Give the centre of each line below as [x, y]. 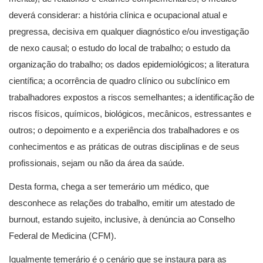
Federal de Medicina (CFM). [63, 236]
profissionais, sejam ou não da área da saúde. [97, 163]
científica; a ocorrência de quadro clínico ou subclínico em [119, 81]
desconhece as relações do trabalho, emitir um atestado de [122, 203]
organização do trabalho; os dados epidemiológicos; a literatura [129, 64]
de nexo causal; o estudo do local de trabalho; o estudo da [119, 48]
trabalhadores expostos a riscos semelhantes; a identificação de [131, 97]
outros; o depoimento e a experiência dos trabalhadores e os [124, 130]
